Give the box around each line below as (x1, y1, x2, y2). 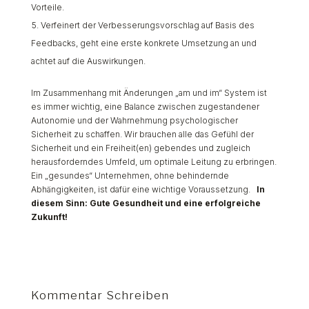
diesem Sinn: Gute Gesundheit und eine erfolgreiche (30, 198, 261, 208)
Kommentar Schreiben (30, 288, 169, 302)
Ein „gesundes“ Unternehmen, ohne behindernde (30, 170, 229, 181)
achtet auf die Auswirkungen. (30, 56, 146, 66)
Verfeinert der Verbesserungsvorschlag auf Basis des (40, 20, 255, 30)
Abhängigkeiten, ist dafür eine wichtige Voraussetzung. (30, 184, 257, 195)
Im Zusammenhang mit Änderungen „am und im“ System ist (30, 88, 267, 98)
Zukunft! (30, 212, 68, 222)
